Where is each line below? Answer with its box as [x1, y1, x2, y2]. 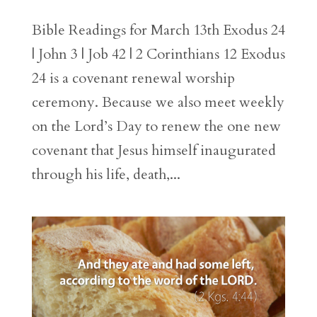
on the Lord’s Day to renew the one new [31, 117, 281, 137]
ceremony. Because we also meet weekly [31, 93, 284, 113]
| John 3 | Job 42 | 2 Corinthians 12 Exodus [31, 45, 285, 64]
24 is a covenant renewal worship [31, 69, 235, 88]
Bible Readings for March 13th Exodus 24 [31, 21, 285, 40]
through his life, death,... [31, 165, 180, 185]
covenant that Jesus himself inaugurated [31, 141, 276, 161]
